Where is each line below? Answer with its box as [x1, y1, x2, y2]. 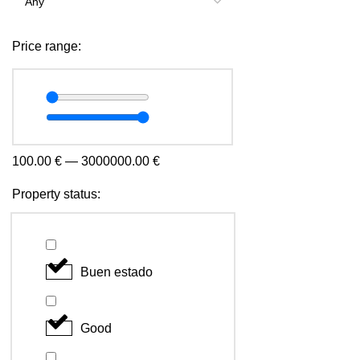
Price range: [12, 39, 81, 53]
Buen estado [80, 264, 153, 279]
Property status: [12, 186, 100, 201]
